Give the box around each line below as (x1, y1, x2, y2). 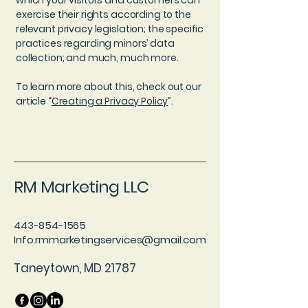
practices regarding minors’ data (16, 36, 175, 50)
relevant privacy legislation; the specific (16, 22, 204, 36)
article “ (16, 94, 52, 108)
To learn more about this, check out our (16, 80, 201, 93)
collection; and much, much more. (16, 51, 181, 65)
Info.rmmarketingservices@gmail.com (14, 232, 206, 247)
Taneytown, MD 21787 (14, 260, 136, 276)
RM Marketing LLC (14, 175, 149, 198)
